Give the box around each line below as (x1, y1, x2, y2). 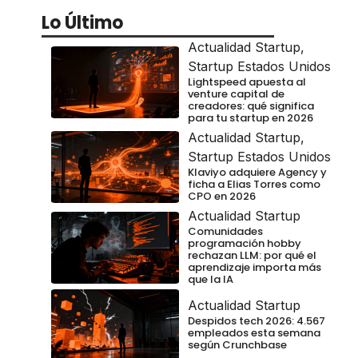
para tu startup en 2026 (188, 109, 313, 125)
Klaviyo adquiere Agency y (188, 164, 327, 180)
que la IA (188, 271, 233, 287)
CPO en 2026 (188, 188, 256, 204)
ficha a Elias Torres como (188, 176, 320, 192)
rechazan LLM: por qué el (188, 247, 316, 263)
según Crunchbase (188, 336, 287, 352)
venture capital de (188, 86, 284, 101)
